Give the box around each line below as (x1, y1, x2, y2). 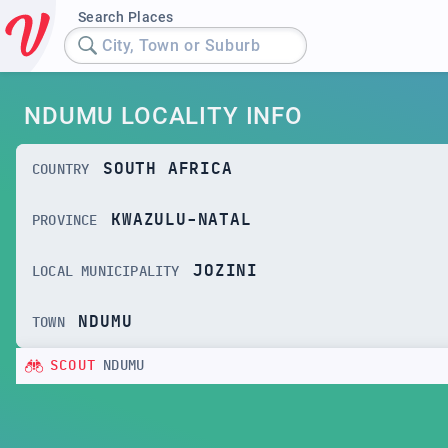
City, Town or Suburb (102, 35, 261, 55)
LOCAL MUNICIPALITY (32, 264, 180, 279)
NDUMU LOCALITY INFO (24, 102, 303, 130)
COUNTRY (32, 162, 90, 177)
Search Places (77, 9, 174, 25)
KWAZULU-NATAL (111, 212, 252, 228)
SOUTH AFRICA (103, 161, 233, 177)
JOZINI (193, 263, 259, 279)
